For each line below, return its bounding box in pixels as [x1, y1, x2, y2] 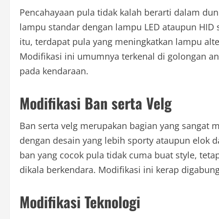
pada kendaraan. [20, 65, 88, 77]
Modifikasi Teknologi [20, 191, 140, 213]
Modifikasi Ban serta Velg [20, 92, 172, 114]
